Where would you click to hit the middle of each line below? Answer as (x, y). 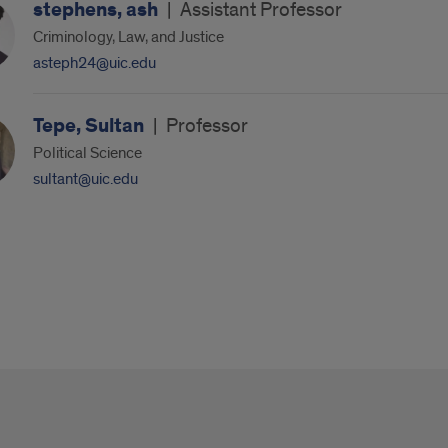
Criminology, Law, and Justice (128, 37)
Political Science (87, 153)
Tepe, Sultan (90, 126)
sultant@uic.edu (85, 179)
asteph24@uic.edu (94, 63)
